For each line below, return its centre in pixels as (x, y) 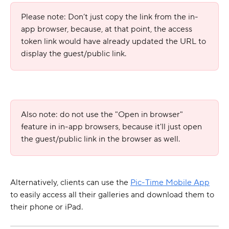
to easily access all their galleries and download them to (113, 195)
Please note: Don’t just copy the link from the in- (110, 17)
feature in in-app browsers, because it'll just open (112, 127)
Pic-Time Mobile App (170, 183)
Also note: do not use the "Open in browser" (103, 114)
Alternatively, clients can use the (70, 183)
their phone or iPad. (47, 207)
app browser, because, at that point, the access (108, 29)
